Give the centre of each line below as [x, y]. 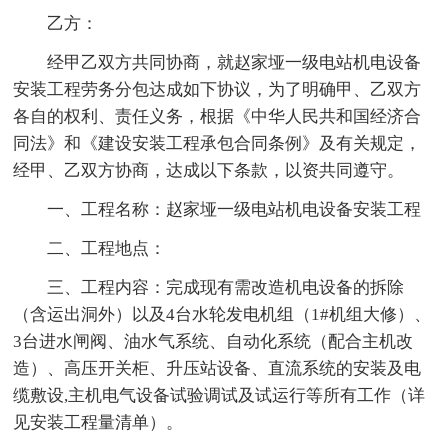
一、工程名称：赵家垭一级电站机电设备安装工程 [234, 209]
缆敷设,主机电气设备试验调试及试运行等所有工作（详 [219, 395]
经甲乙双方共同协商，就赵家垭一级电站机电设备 [234, 62]
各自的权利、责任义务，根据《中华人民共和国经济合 [217, 116]
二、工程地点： [107, 248]
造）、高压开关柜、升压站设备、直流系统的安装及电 [217, 368]
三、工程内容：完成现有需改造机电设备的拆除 [226, 287]
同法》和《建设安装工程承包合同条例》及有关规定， [217, 143]
